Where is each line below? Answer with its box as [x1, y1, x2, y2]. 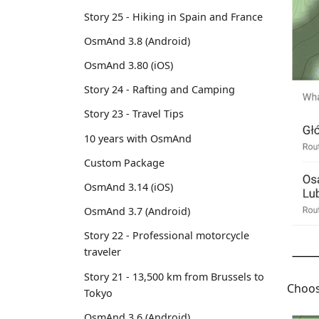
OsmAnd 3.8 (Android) [84, 33, 190, 48]
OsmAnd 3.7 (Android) [84, 204, 190, 219]
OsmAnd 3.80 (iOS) [84, 58, 173, 73]
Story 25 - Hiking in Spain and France [84, 9, 263, 23]
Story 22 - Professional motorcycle [84, 229, 249, 243]
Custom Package [84, 155, 164, 169]
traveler [84, 245, 121, 259]
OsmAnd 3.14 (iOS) [84, 179, 173, 194]
